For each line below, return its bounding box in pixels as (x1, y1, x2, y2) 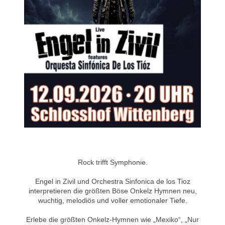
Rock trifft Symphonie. (77, 158, 148, 166)
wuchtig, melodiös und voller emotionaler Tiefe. (38, 196, 187, 204)
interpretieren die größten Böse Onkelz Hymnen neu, (28, 186, 197, 195)
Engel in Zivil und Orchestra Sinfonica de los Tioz (35, 177, 190, 185)
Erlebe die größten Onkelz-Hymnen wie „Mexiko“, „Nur (26, 215, 199, 223)
